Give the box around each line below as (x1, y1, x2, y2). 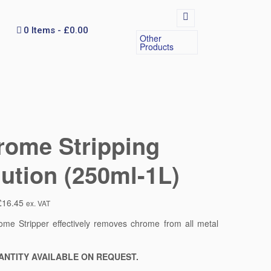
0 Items (24, 25, 56, 36)
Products (140, 41, 174, 53)
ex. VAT (26, 198, 51, 208)
